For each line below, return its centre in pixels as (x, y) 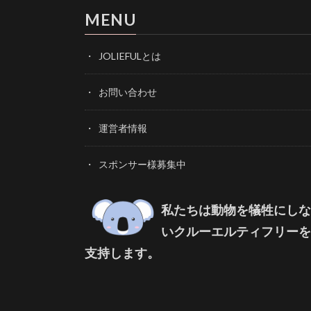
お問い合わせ (128, 92)
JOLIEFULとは (130, 56)
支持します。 (122, 253)
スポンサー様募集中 (142, 165)
